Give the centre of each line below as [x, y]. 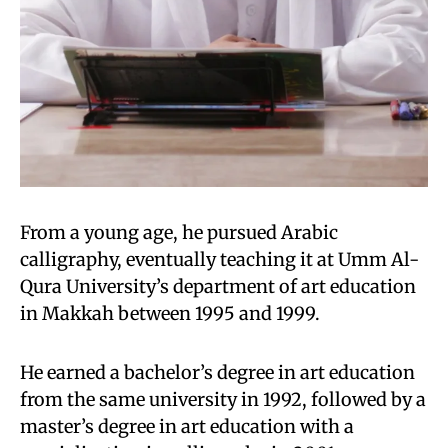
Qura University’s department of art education [218, 286]
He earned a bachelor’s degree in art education [217, 372]
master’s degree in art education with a [187, 426]
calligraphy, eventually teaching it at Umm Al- [219, 259]
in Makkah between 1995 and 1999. [170, 313]
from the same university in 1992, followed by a [223, 399]
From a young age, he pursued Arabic [179, 232]
